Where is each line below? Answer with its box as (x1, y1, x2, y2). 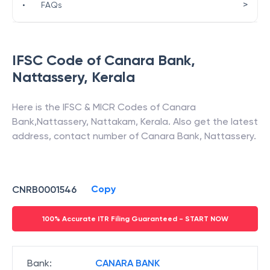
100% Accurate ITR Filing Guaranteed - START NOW (42, 215, 228, 223)
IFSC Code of (12, 51, 104, 69)
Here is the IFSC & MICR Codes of (12, 101, 162, 113)
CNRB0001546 (12, 183, 77, 195)
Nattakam (91, 116, 136, 127)
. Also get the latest (168, 116, 258, 127)
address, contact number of (12, 130, 141, 142)
